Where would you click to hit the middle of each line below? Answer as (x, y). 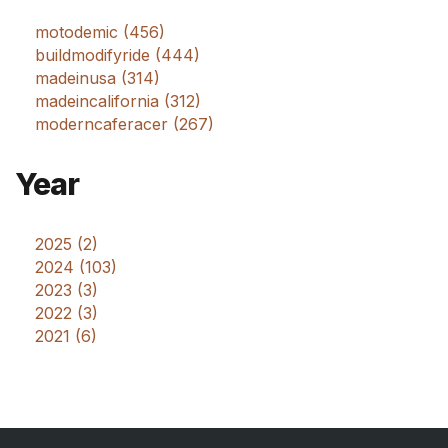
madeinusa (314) (97, 78)
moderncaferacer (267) (124, 124)
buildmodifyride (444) (117, 55)
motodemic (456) (100, 32)
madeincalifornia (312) (118, 101)
